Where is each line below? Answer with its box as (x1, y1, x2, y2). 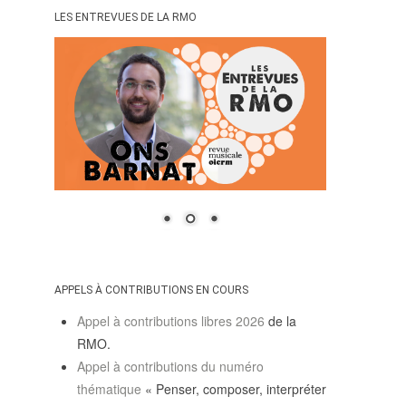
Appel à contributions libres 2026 (77, 312, 265, 331)
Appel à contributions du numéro (77, 357, 264, 376)
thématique (77, 380, 145, 399)
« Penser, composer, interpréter (145, 380, 326, 399)
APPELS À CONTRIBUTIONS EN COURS (54, 283, 248, 296)
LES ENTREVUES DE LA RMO (54, 10, 197, 24)
